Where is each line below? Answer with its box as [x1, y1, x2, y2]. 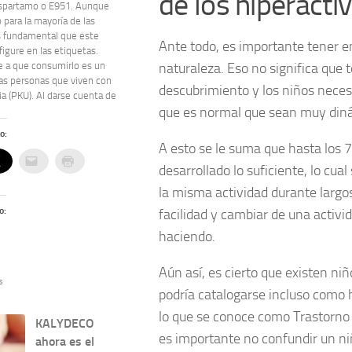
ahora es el [35, 334, 95, 350]
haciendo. [159, 227, 215, 245]
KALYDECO [35, 316, 95, 332]
